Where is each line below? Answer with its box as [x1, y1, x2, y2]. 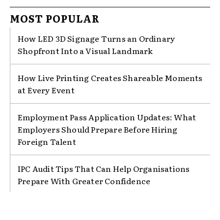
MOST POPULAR [10, 10, 100, 26]
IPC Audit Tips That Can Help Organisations [18, 162, 190, 174]
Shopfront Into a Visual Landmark [18, 44, 153, 56]
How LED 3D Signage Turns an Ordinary [18, 32, 175, 44]
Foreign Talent [18, 135, 76, 147]
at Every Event [18, 83, 75, 96]
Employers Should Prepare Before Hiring [18, 123, 178, 135]
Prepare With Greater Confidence [18, 174, 151, 187]
